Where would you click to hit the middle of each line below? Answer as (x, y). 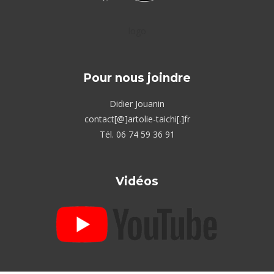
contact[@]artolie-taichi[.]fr (137, 119)
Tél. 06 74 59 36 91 (137, 134)
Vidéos (137, 181)
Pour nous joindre (137, 78)
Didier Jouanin (137, 104)
